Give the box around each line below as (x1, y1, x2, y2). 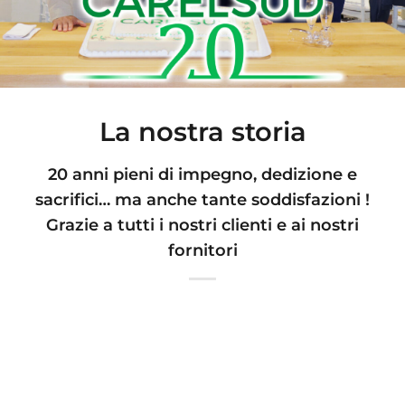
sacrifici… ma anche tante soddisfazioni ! (35, 189, 370, 210)
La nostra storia (99, 116, 306, 148)
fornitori (167, 240, 238, 260)
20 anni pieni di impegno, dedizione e (48, 164, 357, 184)
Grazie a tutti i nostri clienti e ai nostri (46, 214, 359, 235)
